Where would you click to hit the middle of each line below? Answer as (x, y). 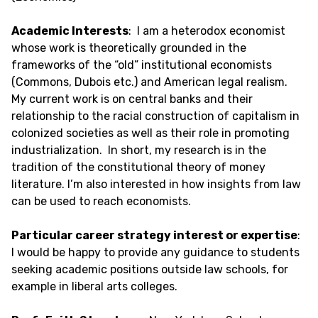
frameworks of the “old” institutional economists (142, 65)
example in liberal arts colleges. (96, 286)
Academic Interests (70, 31)
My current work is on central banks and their (132, 99)
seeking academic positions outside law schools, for (150, 269)
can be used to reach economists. (103, 201)
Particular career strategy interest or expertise (154, 235)
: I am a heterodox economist (207, 31)
